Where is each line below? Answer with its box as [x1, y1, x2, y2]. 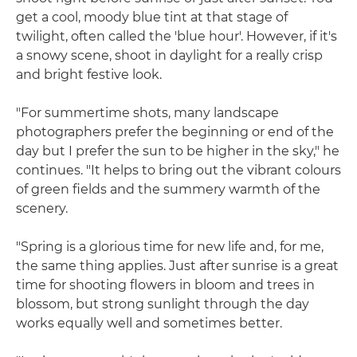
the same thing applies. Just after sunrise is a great [16, 258, 339, 273]
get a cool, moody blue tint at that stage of [16, 10, 288, 25]
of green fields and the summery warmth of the [16, 182, 320, 197]
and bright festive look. [16, 67, 162, 82]
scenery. [16, 201, 68, 216]
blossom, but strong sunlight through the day [16, 296, 309, 312]
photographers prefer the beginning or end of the [16, 124, 334, 139]
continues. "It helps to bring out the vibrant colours [16, 163, 341, 178]
